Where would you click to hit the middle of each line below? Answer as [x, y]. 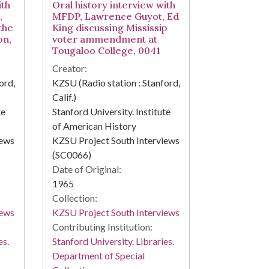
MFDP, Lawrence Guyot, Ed [115, 17]
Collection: [74, 198]
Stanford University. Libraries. [113, 241]
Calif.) [65, 97]
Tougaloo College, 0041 [106, 51]
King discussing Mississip [109, 28]
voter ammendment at [104, 39]
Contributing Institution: [102, 227]
